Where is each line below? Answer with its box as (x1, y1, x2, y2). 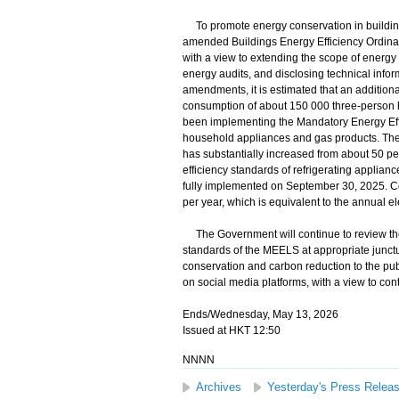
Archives (195, 380, 241, 394)
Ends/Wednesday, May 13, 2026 (182, 308, 338, 321)
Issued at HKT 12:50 (182, 324, 281, 337)
